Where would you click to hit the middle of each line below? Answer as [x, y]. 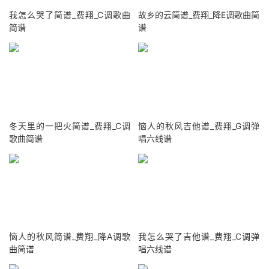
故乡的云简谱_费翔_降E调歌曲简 [199, 15]
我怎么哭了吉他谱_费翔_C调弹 [199, 237]
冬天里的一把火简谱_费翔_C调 [70, 125]
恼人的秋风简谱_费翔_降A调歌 [70, 237]
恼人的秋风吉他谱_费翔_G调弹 [199, 125]
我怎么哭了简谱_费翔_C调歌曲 [70, 15]
